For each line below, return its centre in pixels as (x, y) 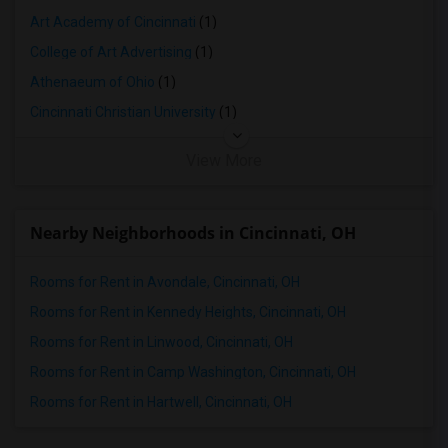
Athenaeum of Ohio (92, 82)
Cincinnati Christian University (123, 112)
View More (224, 160)
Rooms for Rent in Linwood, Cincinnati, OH (161, 342)
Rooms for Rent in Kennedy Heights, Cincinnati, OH (188, 312)
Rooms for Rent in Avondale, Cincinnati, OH (165, 282)
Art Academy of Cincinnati (113, 22)
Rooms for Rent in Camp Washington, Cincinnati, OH (193, 372)
